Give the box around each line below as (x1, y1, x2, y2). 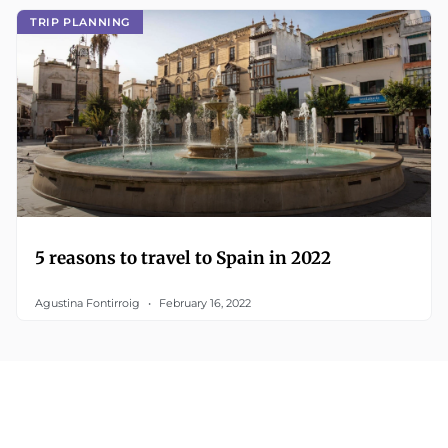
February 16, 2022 (156, 296, 251, 310)
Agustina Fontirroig (35, 296, 143, 310)
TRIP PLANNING (30, 14, 130, 29)
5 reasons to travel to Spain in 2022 (35, 247, 331, 269)
